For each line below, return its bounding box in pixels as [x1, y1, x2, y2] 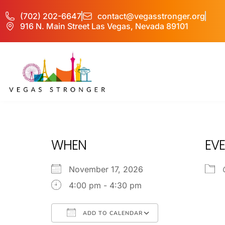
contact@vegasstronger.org [97, 11, 205, 21]
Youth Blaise [51, 102, 175, 131]
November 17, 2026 [69, 164, 153, 174]
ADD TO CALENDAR [81, 209, 143, 217]
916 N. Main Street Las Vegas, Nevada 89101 [20, 21, 188, 31]
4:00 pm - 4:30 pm [69, 180, 142, 190]
